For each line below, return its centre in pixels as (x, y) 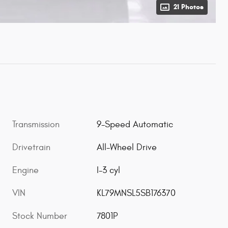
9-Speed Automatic (135, 124)
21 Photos (189, 7)
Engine (25, 170)
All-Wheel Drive (127, 147)
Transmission (36, 124)
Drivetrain (31, 147)
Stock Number (40, 216)
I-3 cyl (109, 170)
